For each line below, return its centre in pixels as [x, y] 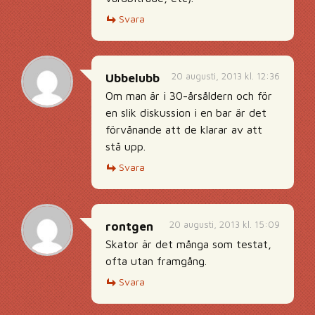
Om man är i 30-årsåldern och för [189, 96]
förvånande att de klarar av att [184, 129]
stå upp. [126, 146]
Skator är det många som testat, [188, 244]
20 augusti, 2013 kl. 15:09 [225, 224]
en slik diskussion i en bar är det [186, 112]
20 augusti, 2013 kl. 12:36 [226, 76]
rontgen [129, 226]
